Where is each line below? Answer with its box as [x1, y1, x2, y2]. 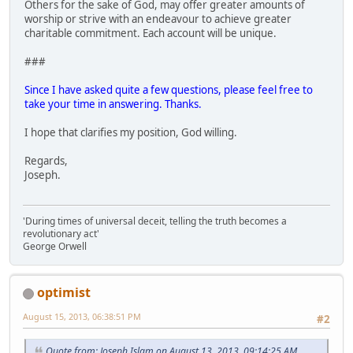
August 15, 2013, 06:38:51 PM [23, 310, 141, 322]
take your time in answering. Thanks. [24, 96, 202, 111]
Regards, [24, 153, 68, 168]
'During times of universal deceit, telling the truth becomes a [23, 214, 287, 228]
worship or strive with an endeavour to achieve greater [24, 11, 292, 26]
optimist [37, 283, 91, 301]
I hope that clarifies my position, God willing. [24, 124, 237, 139]
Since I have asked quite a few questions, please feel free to [24, 82, 313, 97]
